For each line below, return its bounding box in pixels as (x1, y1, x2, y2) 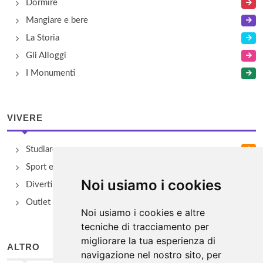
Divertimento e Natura (26, 180, 112, 189)
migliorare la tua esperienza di (80, 235, 215, 247)
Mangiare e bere (26, 16, 88, 25)
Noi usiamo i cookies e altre (80, 207, 205, 218)
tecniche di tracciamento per (80, 221, 209, 232)
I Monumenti (26, 69, 75, 77)
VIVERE (7, 113, 43, 123)
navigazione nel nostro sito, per (80, 249, 221, 261)
